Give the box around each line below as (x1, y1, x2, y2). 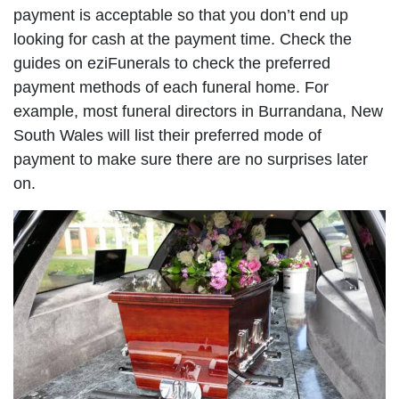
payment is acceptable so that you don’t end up (13, 6, 348, 25)
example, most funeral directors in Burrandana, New (13, 102, 383, 121)
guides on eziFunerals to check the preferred (13, 54, 330, 73)
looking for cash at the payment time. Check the (13, 30, 352, 49)
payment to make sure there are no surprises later (13, 151, 368, 169)
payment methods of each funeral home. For (13, 78, 329, 97)
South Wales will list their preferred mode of (13, 126, 322, 145)
